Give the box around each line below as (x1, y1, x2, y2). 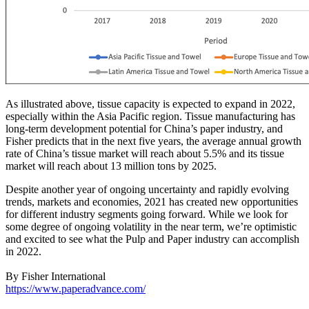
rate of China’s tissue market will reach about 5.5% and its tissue (6, 147, 284, 159)
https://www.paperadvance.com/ (6, 282, 146, 295)
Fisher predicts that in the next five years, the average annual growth (6, 134, 301, 147)
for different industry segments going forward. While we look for (6, 208, 288, 220)
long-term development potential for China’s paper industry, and (6, 122, 283, 134)
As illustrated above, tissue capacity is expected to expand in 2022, (6, 97, 295, 110)
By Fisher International (6, 270, 106, 282)
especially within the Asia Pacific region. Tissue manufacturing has (6, 110, 295, 122)
